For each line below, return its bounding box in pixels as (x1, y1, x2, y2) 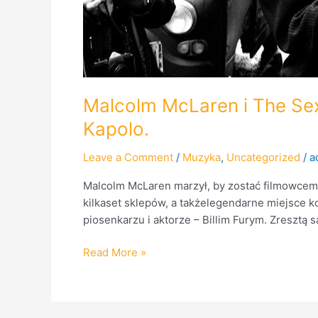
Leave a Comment (83, 150, 173, 164)
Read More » (83, 246, 146, 259)
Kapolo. (83, 117, 149, 140)
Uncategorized (226, 150, 300, 164)
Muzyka (182, 150, 221, 164)
